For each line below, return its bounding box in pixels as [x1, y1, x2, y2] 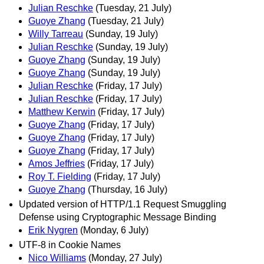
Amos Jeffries [28, 159, 85, 169]
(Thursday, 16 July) [88, 184, 167, 195]
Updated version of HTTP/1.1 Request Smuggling [19, 199, 226, 210]
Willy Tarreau [28, 29, 83, 39]
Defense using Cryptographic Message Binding [19, 212, 216, 223]
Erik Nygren [28, 225, 78, 236]
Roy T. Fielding [28, 171, 91, 182]
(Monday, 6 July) [80, 225, 148, 236]
